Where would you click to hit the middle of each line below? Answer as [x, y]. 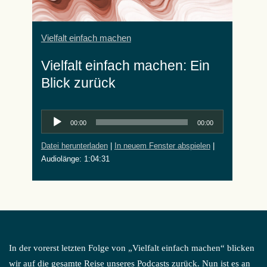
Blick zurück [78, 83]
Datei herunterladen [74, 146]
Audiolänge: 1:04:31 [75, 159]
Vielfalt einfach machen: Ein [125, 66]
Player [53, 131]
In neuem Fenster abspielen [162, 146]
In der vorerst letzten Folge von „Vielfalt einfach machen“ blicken [132, 248]
